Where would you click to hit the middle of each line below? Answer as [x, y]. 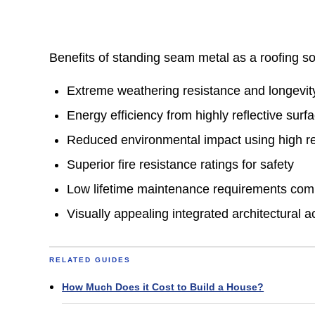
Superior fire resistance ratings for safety [181, 164]
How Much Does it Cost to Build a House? [163, 287]
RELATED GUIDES [90, 259]
